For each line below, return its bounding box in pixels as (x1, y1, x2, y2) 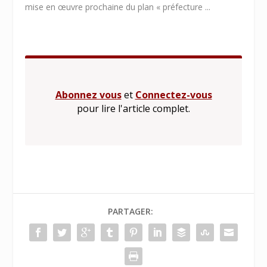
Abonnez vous (55, 88, 122, 102)
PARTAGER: (108, 206, 153, 218)
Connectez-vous (135, 88, 212, 102)
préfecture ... (163, 1, 211, 13)
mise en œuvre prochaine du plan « (25, 1, 163, 13)
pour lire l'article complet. (77, 102, 190, 116)
